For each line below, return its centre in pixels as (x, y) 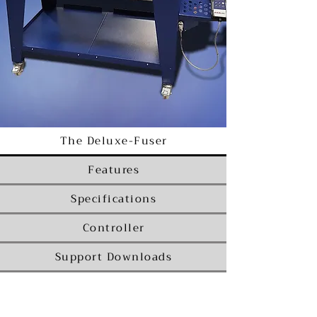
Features (114, 170)
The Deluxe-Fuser (114, 141)
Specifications (114, 199)
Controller (114, 228)
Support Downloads (114, 257)
